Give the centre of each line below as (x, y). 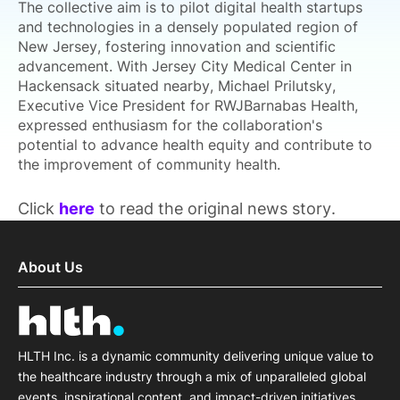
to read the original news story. (215, 208)
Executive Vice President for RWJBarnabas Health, (188, 105)
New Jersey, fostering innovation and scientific (177, 46)
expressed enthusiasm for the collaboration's (170, 125)
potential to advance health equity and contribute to (195, 145)
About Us (50, 267)
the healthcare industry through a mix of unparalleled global (192, 377)
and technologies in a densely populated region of (188, 27)
